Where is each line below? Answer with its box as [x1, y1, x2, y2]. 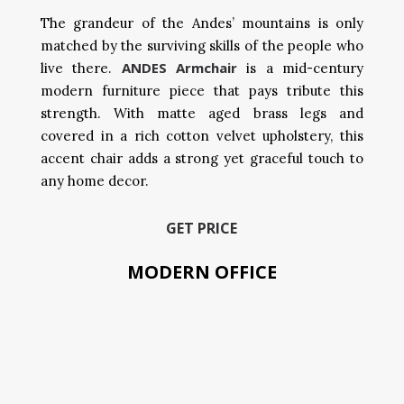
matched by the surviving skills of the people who [41, 37, 363, 54]
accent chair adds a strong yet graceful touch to [41, 150, 363, 167]
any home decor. [41, 172, 149, 189]
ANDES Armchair [121, 59, 238, 77]
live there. [41, 60, 122, 77]
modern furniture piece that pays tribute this [41, 82, 363, 99]
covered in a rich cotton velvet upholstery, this [41, 127, 363, 144]
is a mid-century [237, 60, 364, 77]
